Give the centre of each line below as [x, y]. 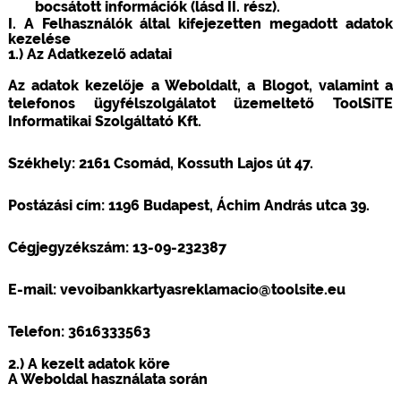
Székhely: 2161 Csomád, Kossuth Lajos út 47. [160, 163]
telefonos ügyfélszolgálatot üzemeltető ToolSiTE [200, 103]
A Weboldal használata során [107, 379]
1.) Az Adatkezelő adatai [90, 54]
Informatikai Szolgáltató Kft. [104, 121]
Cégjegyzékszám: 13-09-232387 [117, 247]
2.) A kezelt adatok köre [89, 363]
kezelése [39, 38]
